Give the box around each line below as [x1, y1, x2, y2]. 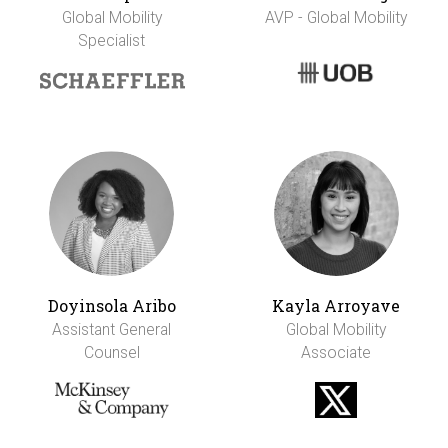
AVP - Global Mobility [265, 7, 408, 27]
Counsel [83, 342, 140, 362]
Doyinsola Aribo [47, 294, 176, 316]
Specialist [78, 30, 146, 50]
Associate [301, 342, 372, 362]
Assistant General [52, 319, 172, 339]
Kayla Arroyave [272, 294, 401, 316]
